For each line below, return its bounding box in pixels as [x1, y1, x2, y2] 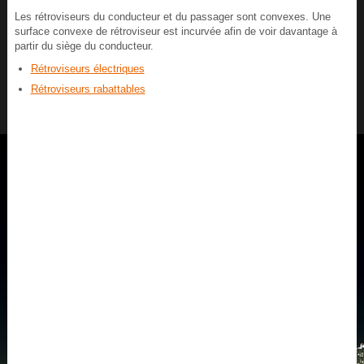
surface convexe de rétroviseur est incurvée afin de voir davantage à [14, 25, 337, 38]
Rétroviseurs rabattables [30, 83, 145, 96]
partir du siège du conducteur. [14, 40, 154, 53]
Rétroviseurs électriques [30, 63, 145, 76]
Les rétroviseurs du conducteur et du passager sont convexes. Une [14, 11, 331, 24]
